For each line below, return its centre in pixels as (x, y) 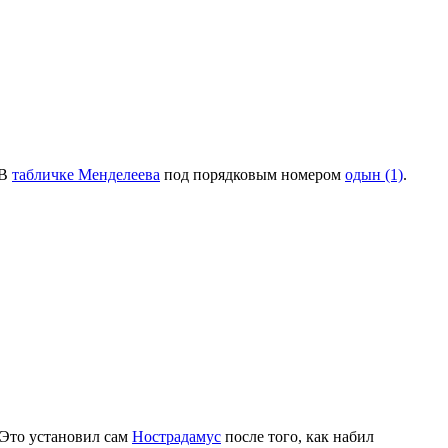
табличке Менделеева (86, 174)
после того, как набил (297, 436)
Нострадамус (176, 436)
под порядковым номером (252, 174)
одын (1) (374, 174)
